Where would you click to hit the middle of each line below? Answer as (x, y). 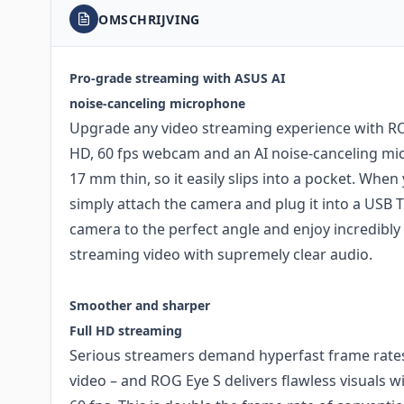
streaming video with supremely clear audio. (221, 255)
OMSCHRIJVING (149, 19)
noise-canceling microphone (157, 104)
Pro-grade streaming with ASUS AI (177, 78)
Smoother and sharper (140, 306)
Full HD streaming (126, 331)
